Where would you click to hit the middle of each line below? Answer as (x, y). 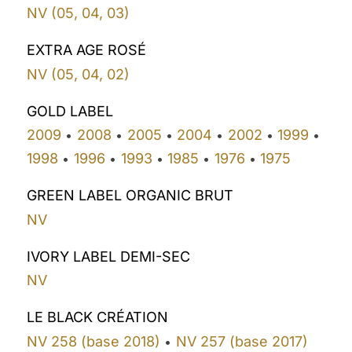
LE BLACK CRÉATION (98, 317)
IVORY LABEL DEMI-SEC (109, 256)
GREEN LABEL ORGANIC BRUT (130, 196)
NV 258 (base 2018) (94, 341)
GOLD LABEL (70, 111)
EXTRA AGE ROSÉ (87, 50)
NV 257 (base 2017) (242, 341)
